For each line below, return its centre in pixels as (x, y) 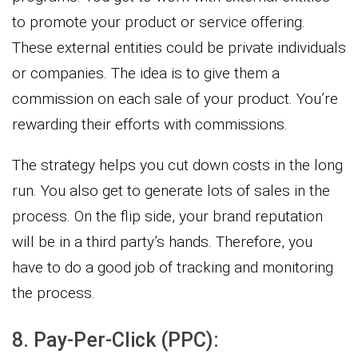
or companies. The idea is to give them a (146, 73)
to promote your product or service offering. (159, 22)
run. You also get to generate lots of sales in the (171, 190)
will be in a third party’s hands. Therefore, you (162, 241)
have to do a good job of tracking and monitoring (173, 267)
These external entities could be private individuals (179, 47)
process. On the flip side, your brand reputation (167, 216)
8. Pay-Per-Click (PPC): (115, 340)
